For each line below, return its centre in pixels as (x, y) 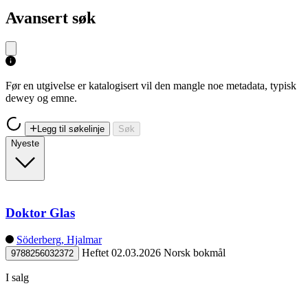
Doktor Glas (40, 213)
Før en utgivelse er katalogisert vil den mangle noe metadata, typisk (151, 85)
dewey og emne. (41, 98)
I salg (17, 278)
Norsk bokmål (195, 253)
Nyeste (25, 143)
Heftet (95, 253)
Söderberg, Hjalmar (59, 240)
